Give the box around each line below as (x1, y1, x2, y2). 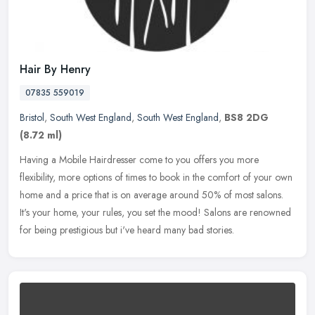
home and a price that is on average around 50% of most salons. (20, 188, 283, 202)
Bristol (20, 110, 44, 125)
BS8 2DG (224, 110, 269, 125)
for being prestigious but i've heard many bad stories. (20, 223, 234, 238)
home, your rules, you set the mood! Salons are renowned (53, 205, 291, 220)
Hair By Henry (20, 61, 91, 78)
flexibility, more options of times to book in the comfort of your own (20, 170, 292, 185)
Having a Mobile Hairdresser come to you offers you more (20, 153, 259, 167)
